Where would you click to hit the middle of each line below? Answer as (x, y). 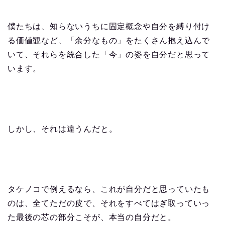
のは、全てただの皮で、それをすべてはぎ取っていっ (109, 203)
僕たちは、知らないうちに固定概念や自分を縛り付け (109, 26)
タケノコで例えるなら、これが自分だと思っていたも (109, 189)
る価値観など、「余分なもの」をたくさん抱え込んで (109, 40)
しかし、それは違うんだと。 (63, 129)
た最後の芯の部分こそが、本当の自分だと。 (92, 217)
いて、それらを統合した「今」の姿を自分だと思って (109, 54)
